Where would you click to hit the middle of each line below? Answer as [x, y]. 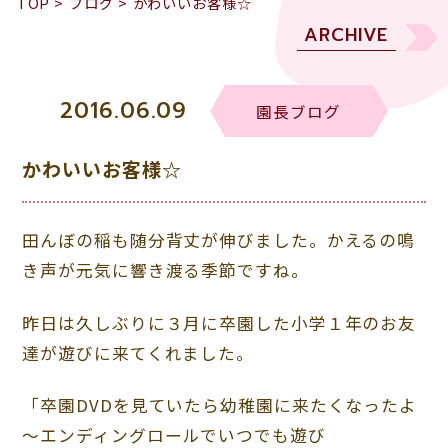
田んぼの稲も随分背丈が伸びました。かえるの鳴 [219, 240]
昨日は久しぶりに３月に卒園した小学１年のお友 [219, 322]
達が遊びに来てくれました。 [138, 352]
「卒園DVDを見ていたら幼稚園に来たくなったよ [219, 405]
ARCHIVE [346, 34]
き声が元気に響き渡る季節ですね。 [165, 270]
